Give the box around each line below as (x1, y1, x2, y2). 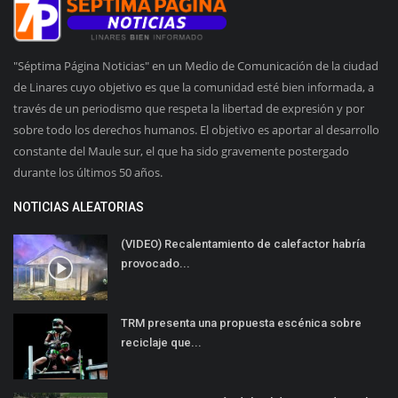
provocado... (121, 256, 190, 270)
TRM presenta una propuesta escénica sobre (121, 315, 362, 330)
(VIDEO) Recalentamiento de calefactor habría (121, 236, 365, 251)
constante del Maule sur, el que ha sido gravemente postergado (13, 142, 349, 159)
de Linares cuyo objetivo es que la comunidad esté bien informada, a (13, 78, 374, 95)
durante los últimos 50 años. (13, 163, 163, 180)
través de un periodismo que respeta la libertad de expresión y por (13, 99, 364, 116)
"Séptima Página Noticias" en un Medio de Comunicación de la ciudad (13, 57, 378, 74)
